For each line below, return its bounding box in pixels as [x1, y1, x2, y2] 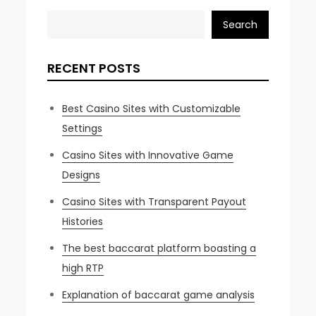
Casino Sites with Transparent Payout [62, 195, 247, 209]
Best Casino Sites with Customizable [62, 102, 241, 116]
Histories [62, 214, 104, 229]
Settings [62, 121, 103, 136]
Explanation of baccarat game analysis [62, 288, 255, 303]
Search [222, 18, 257, 32]
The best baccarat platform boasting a [62, 241, 257, 256]
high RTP [62, 261, 104, 276]
